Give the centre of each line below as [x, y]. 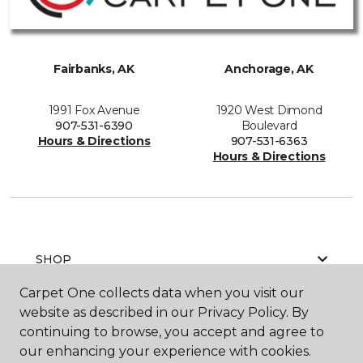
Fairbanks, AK [94, 68]
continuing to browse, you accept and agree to [172, 332]
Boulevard [269, 125]
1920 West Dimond [269, 110]
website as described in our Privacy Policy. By [164, 312]
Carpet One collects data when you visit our [162, 293]
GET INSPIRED [80, 331]
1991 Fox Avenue [94, 110]
